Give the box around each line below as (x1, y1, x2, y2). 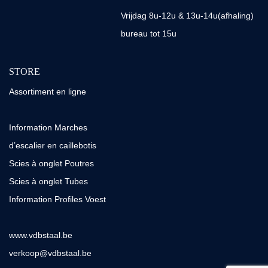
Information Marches (9, 123, 87, 132)
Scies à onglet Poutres (9, 159, 94, 168)
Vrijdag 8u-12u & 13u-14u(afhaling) (120, 11, 254, 20)
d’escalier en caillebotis (9, 141, 96, 150)
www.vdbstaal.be (9, 230, 72, 240)
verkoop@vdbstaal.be (9, 248, 92, 258)
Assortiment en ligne (9, 87, 86, 96)
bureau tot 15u (120, 29, 176, 38)
